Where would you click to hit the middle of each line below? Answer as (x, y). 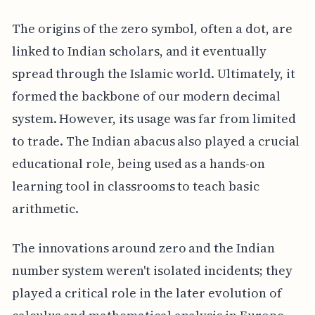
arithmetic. (45, 209)
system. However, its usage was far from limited (154, 119)
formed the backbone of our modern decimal (146, 96)
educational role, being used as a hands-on (138, 164)
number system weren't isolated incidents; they (152, 271)
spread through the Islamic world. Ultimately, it (153, 74)
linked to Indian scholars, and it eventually (139, 51)
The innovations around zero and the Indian (143, 248)
